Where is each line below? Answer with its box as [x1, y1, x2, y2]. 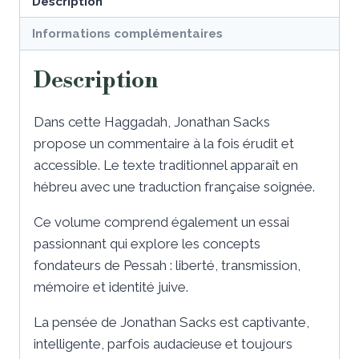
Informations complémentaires [32, 26, 224, 41]
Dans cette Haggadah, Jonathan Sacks [34, 113, 270, 130]
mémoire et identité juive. [34, 278, 188, 295]
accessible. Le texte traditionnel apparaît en [34, 156, 298, 173]
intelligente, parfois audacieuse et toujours [34, 335, 292, 352]
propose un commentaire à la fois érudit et [34, 135, 294, 151]
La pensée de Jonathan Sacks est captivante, [34, 313, 309, 330]
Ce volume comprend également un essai [34, 213, 289, 230]
